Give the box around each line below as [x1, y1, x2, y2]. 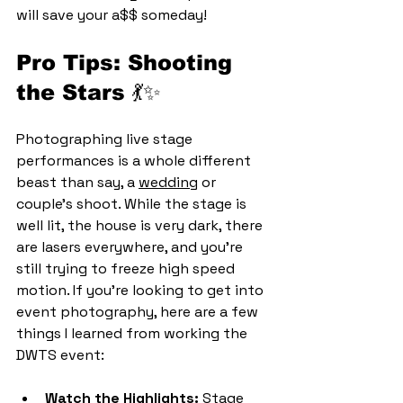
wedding [139, 172, 198, 192]
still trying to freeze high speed [16, 258, 238, 278]
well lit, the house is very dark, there [16, 215, 266, 235]
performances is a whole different [16, 150, 255, 170]
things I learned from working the [16, 323, 251, 343]
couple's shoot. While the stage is [16, 193, 250, 213]
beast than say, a [16, 172, 139, 192]
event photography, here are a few [16, 301, 262, 321]
